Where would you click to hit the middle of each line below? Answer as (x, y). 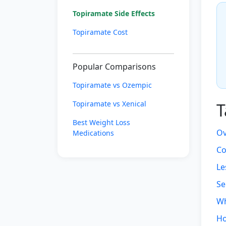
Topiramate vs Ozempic (112, 85)
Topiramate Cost (100, 32)
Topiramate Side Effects (114, 13)
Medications (93, 133)
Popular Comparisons (114, 67)
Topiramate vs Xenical (109, 104)
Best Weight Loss (101, 122)
